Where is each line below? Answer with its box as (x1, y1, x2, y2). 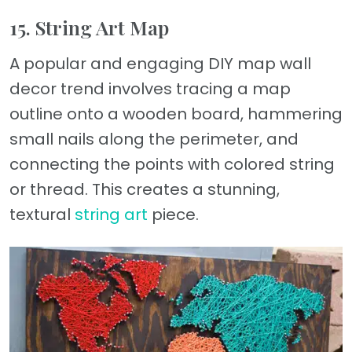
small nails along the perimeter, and (9, 127, 299, 150)
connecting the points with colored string (9, 152, 335, 175)
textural (9, 203, 75, 225)
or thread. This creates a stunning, (9, 178, 280, 200)
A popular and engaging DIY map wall (9, 52, 311, 75)
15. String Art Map (9, 13, 169, 40)
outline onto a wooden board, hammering (9, 102, 343, 125)
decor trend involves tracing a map (9, 77, 291, 100)
